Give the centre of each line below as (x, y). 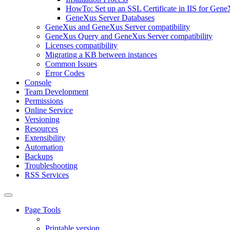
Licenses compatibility (81, 45)
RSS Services (47, 175)
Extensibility (45, 138)
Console (38, 82)
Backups (39, 156)
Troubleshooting (51, 166)
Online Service (49, 110)
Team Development (56, 92)
